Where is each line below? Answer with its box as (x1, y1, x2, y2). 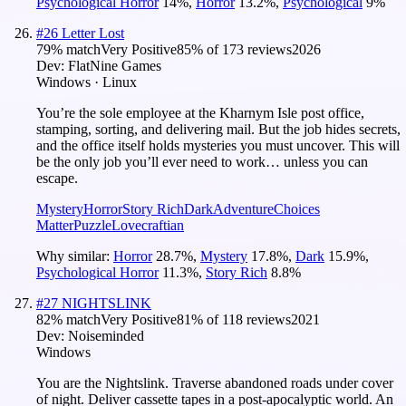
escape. (36, 169, 78, 186)
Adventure (213, 200, 274, 217)
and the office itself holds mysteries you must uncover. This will (36, 137, 400, 153)
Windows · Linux (36, 73, 137, 90)
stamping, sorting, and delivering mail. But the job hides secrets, (36, 121, 401, 137)
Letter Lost (62, 24, 124, 41)
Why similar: (36, 247, 113, 264)
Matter (36, 217, 73, 233)
